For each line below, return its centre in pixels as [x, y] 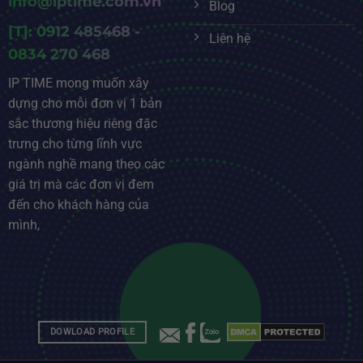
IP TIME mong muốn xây [78, 83]
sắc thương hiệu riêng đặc [82, 124]
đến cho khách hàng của [78, 205]
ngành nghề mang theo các [86, 164]
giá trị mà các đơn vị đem [81, 185]
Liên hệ [229, 39]
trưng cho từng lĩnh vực [75, 144]
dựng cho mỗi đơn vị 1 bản [85, 104]
